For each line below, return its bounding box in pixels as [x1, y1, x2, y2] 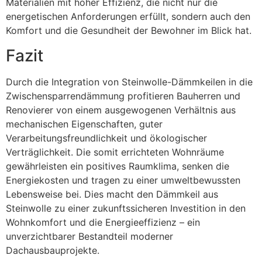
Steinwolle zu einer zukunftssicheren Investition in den [6, 202, 246, 214]
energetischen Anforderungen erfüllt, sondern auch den [6, 11, 250, 23]
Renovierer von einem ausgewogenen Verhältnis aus [6, 104, 236, 116]
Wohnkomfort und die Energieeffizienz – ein [6, 216, 200, 228]
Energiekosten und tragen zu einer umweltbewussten [6, 174, 240, 186]
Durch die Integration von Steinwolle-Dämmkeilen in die [6, 75, 253, 88]
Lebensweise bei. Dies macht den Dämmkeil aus [6, 188, 218, 200]
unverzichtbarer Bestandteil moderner [6, 230, 173, 242]
